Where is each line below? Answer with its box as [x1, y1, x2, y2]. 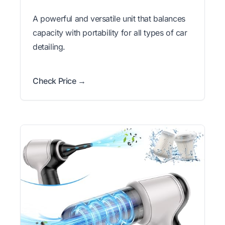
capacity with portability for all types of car [33, 27, 187, 38]
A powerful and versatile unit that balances [33, 13, 185, 24]
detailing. [33, 41, 65, 52]
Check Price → [33, 75, 86, 86]
